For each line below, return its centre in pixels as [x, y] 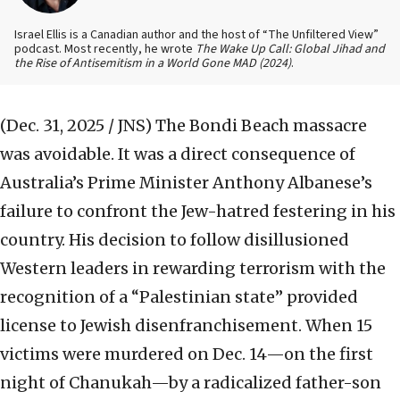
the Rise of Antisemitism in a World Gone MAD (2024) [153, 64]
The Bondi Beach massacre [261, 126]
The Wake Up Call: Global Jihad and [290, 50]
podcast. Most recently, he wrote [105, 50]
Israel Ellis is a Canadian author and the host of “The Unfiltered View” [196, 35]
